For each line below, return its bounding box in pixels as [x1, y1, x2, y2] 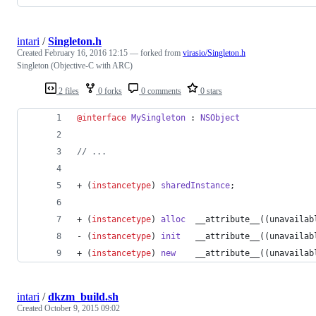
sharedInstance [161, 181, 230, 191]
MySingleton [131, 113, 186, 123]
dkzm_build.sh [48, 291, 119, 303]
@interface [77, 113, 126, 123]
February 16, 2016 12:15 [44, 48, 128, 59]
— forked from [130, 48, 183, 59]
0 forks [96, 86, 122, 97]
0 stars [198, 86, 222, 97]
